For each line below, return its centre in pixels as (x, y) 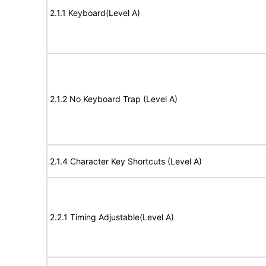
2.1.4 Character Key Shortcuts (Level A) (126, 161)
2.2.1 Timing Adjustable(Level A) (112, 217)
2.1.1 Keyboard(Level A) (95, 13)
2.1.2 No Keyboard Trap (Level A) (114, 99)
